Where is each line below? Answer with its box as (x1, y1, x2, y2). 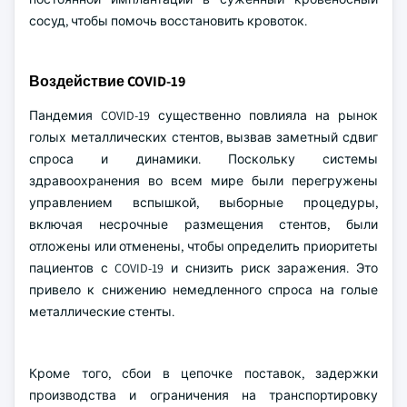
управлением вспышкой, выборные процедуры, (29, 194, 378, 211)
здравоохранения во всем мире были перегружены (29, 173, 378, 189)
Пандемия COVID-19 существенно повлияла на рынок (29, 107, 378, 124)
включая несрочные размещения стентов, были (29, 216, 378, 233)
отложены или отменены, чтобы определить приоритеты (29, 238, 378, 254)
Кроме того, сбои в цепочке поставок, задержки (29, 365, 378, 382)
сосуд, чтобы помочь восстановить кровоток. (29, 13, 307, 29)
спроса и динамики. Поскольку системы (29, 151, 378, 167)
